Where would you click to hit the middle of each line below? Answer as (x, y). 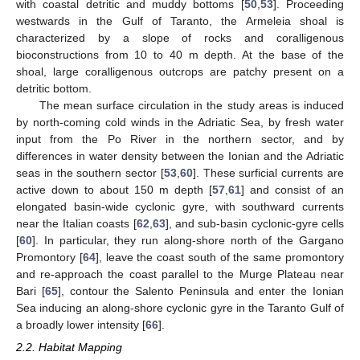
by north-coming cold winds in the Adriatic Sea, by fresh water (180, 122)
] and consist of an (292, 189)
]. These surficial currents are (268, 172)
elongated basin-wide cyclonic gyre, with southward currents (180, 206)
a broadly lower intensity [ (81, 324)
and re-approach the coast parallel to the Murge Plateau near (180, 274)
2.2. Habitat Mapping (69, 347)
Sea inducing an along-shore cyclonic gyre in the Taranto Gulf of (180, 307)
